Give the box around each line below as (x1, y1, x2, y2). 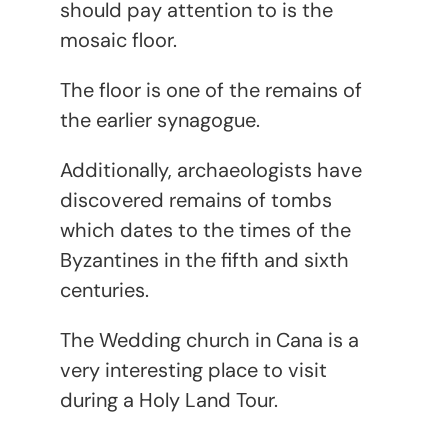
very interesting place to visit (59, 356, 327, 383)
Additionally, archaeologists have (59, 156, 362, 183)
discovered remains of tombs (59, 186, 332, 213)
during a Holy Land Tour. (59, 386, 278, 413)
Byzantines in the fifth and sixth (59, 246, 349, 273)
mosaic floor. (59, 26, 177, 53)
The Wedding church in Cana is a (59, 326, 359, 353)
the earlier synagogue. (59, 106, 260, 133)
